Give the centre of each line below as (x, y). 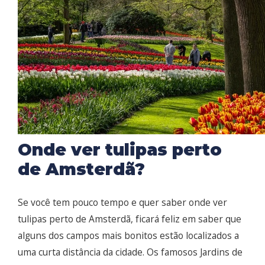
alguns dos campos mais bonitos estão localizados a (128, 236)
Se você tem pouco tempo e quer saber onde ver (122, 203)
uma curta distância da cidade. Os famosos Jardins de (130, 252)
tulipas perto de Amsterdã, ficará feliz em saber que (130, 219)
